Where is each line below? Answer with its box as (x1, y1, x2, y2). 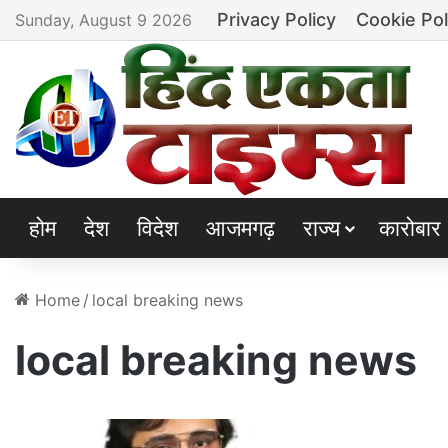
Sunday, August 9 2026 (15, 10, 192, 30)
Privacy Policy (217, 9, 336, 30)
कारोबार (379, 215, 441, 241)
